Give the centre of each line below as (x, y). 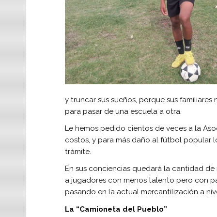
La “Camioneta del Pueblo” (116, 209)
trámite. (78, 152)
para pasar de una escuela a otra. (123, 111)
